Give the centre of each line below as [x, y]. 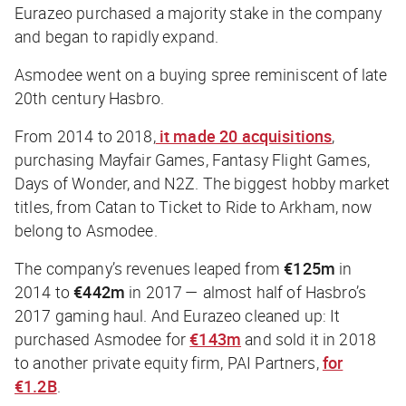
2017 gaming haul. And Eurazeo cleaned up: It [178, 316]
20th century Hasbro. [89, 98]
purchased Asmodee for [102, 339]
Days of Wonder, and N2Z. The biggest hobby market [203, 184]
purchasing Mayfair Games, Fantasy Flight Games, [193, 160]
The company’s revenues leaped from [148, 269]
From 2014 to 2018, [85, 136]
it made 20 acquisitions [244, 136]
